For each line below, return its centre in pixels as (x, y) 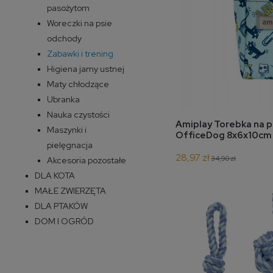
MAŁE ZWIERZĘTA (70, 190)
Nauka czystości (78, 114)
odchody (64, 38)
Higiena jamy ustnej (86, 69)
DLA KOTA (55, 175)
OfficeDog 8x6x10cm (224, 136)
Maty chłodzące (78, 84)
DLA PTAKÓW (61, 206)
